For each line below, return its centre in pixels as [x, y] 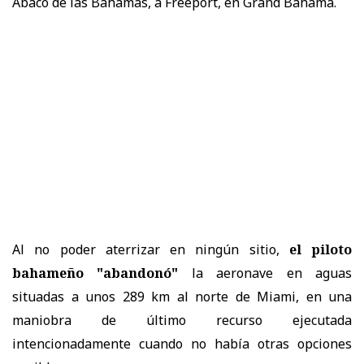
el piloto [320, 249]
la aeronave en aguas [265, 273]
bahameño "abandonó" [95, 273]
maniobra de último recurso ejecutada [182, 320]
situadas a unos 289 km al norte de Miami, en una [182, 296]
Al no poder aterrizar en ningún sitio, [151, 249]
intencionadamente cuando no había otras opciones [182, 343]
